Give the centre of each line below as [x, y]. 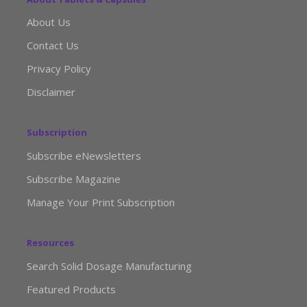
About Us [49, 22]
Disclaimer [51, 92]
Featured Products [71, 289]
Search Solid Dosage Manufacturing [109, 266]
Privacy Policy [59, 69]
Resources [50, 243]
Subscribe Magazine [74, 179]
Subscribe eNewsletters [84, 156]
